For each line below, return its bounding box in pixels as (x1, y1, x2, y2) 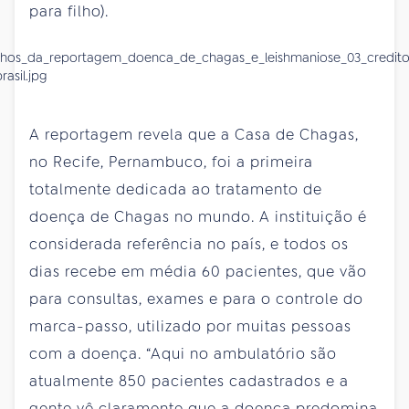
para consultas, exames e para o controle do (29, 288, 363, 309)
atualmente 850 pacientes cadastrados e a (29, 371, 349, 391)
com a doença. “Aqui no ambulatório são (29, 343, 337, 363)
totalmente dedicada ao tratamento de (29, 179, 322, 199)
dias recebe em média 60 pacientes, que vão (29, 261, 367, 281)
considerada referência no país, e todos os (29, 234, 349, 254)
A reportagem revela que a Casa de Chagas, (29, 124, 359, 144)
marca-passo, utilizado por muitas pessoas (29, 316, 351, 336)
